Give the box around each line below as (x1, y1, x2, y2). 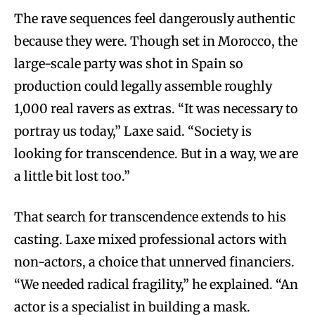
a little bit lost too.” (14, 167, 130, 184)
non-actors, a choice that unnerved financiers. (14, 253, 295, 270)
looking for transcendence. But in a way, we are (14, 145, 298, 162)
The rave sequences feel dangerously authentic (14, 10, 295, 27)
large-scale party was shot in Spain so (14, 55, 243, 72)
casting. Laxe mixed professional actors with (14, 231, 287, 247)
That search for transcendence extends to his (14, 208, 286, 225)
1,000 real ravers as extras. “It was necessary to (14, 100, 298, 117)
